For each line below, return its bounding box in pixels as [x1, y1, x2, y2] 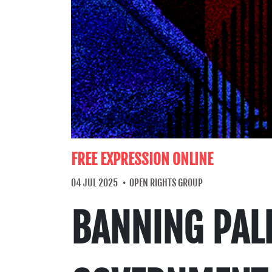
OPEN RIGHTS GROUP [129, 176, 203, 189]
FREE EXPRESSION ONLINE [71, 149, 213, 169]
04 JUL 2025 [71, 176, 118, 189]
